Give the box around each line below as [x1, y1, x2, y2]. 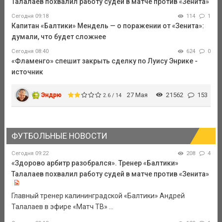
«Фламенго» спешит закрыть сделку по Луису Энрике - [11, 57, 198, 65]
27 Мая [127, 91, 148, 99]
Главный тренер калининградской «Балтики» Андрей [11, 191, 185, 200]
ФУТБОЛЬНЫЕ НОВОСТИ [11, 131, 107, 141]
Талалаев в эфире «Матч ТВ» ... [11, 202, 113, 211]
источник [11, 68, 43, 76]
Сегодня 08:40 [11, 48, 49, 55]
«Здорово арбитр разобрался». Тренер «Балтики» [11, 159, 178, 167]
